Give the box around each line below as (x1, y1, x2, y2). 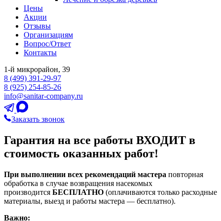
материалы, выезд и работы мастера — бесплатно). (4, 196, 176, 205)
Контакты (24, 48, 57, 57)
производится (4, 187, 52, 196)
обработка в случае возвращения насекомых (4, 179, 152, 187)
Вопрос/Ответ (24, 39, 71, 48)
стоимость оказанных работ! (4, 147, 158, 160)
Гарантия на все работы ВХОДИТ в (4, 133, 195, 147)
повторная (166, 170, 203, 179)
